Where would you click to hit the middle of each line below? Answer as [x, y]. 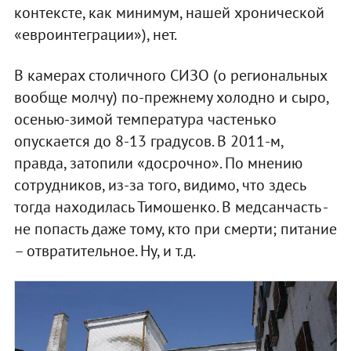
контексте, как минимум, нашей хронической [169, 12]
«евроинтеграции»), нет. [95, 34]
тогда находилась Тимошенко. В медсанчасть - [170, 206]
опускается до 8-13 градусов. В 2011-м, [148, 141]
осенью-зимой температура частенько [145, 119]
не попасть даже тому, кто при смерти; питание [175, 228]
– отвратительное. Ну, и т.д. [105, 250]
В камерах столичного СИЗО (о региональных [170, 75]
